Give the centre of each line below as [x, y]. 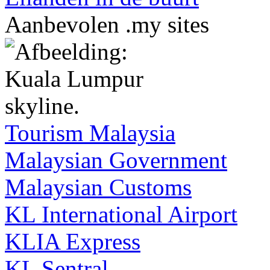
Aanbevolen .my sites [107, 24]
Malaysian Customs [98, 187]
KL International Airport [121, 214]
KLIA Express [73, 241]
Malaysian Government [116, 160]
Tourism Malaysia [90, 133]
